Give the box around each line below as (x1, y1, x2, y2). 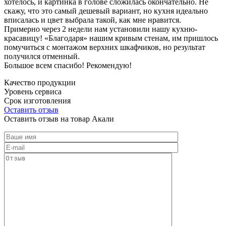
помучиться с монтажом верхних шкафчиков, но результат (4, 42, 205, 51)
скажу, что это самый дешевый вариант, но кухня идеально (4, 6, 208, 15)
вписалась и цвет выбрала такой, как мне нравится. (4, 15, 181, 24)
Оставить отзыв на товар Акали (4, 114, 114, 123)
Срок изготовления (4, 96, 71, 105)
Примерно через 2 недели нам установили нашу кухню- (4, 24, 197, 33)
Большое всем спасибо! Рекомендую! (4, 61, 132, 70)
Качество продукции (4, 78, 76, 87)
